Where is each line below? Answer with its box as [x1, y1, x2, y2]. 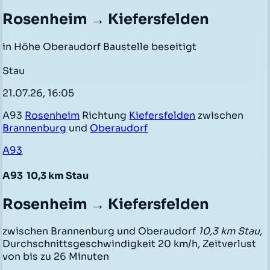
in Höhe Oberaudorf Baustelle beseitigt [2, 40, 197, 54]
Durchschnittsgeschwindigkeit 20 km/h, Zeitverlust [2, 237, 257, 251]
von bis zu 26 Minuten [2, 250, 110, 263]
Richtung [80, 109, 130, 122]
